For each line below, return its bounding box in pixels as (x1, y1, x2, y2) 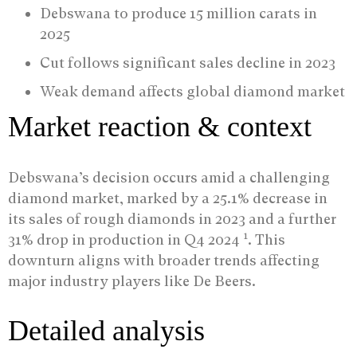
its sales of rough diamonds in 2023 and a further (8, 210, 336, 227)
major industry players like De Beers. (8, 272, 256, 289)
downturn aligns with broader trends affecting (8, 251, 320, 269)
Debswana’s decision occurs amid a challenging (8, 168, 330, 186)
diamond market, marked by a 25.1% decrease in (8, 189, 328, 206)
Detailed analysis (8, 314, 205, 347)
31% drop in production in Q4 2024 (8, 230, 243, 248)
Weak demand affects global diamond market (40, 82, 345, 100)
